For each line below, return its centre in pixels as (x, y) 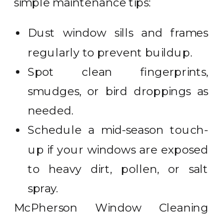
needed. (51, 111)
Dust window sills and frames (118, 33)
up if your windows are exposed (118, 149)
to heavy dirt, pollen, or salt (118, 169)
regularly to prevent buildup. (110, 52)
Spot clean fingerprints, (118, 72)
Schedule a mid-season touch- (118, 130)
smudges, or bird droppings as (118, 91)
